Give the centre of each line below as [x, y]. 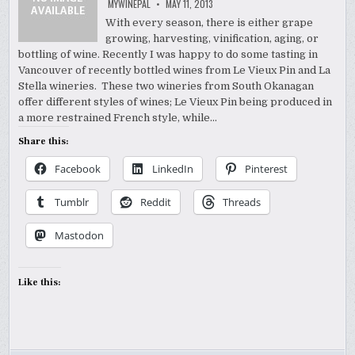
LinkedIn [173, 168]
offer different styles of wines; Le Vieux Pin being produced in [176, 101]
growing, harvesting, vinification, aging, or [212, 38]
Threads [242, 202]
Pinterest [267, 168]
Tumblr [72, 202]
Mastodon [80, 235]
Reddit [156, 202]
